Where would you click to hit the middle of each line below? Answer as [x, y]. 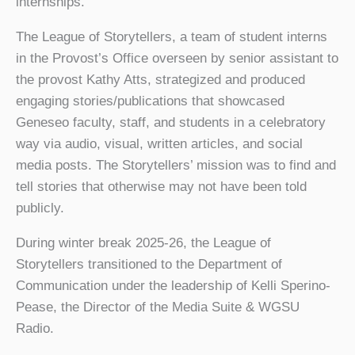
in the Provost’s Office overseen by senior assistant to [177, 58]
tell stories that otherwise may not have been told [161, 186]
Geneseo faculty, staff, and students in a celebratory [171, 122]
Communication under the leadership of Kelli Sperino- [173, 285]
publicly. [40, 208]
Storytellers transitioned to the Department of [149, 264]
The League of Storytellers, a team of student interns [172, 36]
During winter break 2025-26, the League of [143, 242]
